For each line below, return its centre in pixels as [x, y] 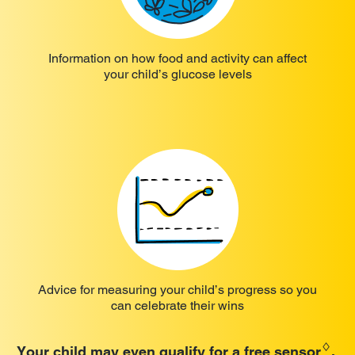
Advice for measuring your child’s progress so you [177, 289]
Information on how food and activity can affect [177, 58]
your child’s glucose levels [177, 74]
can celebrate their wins [177, 305]
